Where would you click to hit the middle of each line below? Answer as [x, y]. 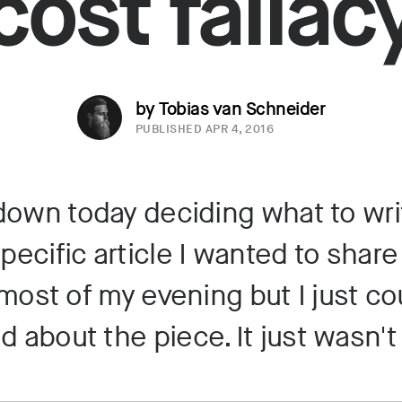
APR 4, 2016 [240, 130]
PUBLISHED [170, 130]
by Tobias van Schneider [230, 110]
